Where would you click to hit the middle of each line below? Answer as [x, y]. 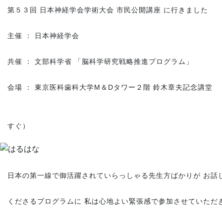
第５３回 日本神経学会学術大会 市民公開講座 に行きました [108, 10]
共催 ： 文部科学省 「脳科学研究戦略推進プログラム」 [100, 62]
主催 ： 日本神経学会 [47, 36]
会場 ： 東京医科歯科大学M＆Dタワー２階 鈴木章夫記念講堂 [110, 87]
